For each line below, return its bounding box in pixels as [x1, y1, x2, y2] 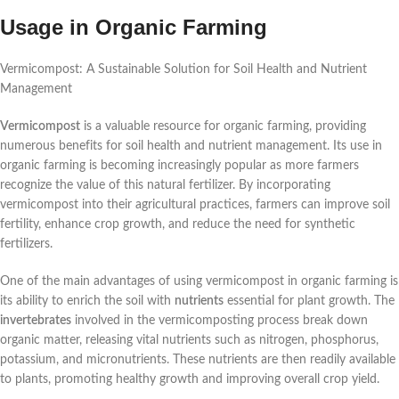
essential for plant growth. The [224, 295, 395, 308]
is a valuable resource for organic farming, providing [80, 120, 366, 134]
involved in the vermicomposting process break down [71, 314, 368, 328]
